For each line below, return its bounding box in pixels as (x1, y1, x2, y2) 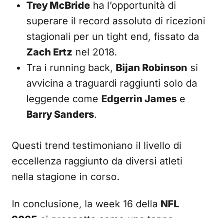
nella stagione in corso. (12, 171, 120, 182)
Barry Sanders (26, 109, 94, 120)
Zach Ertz (26, 46, 73, 58)
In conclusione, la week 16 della (12, 198, 161, 210)
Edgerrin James (101, 93, 177, 105)
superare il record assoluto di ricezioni (26, 15, 205, 27)
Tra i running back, (26, 62, 116, 73)
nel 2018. (73, 46, 117, 58)
